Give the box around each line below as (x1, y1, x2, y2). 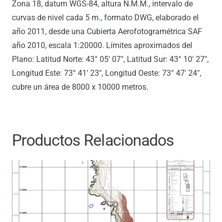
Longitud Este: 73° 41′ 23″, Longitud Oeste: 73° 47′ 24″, (12, 68, 201, 78)
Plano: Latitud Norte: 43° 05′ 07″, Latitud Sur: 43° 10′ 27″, (12, 54, 209, 64)
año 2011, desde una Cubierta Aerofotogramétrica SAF (12, 26, 202, 36)
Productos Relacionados (12, 130, 174, 150)
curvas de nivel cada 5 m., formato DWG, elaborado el (12, 12, 199, 22)
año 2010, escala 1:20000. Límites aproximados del (12, 40, 192, 50)
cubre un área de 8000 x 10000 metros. (12, 82, 148, 92)
